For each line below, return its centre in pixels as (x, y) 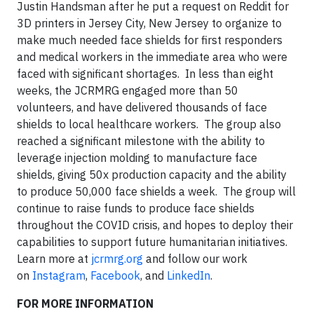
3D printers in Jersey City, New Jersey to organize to (149, 23)
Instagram (59, 276)
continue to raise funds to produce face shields (136, 209)
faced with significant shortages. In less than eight (145, 74)
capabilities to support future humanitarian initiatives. (152, 242)
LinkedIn (189, 276)
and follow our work (195, 259)
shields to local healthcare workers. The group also (149, 124)
